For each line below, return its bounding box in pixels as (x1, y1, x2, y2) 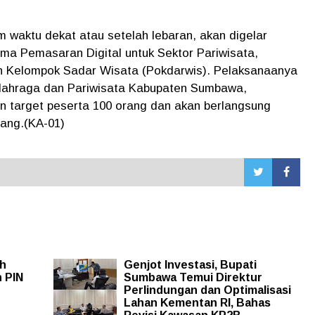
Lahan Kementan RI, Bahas (123, 296, 271, 309)
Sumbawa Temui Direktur (123, 271, 262, 283)
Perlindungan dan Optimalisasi (123, 283, 291, 296)
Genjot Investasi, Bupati (123, 258, 257, 271)
